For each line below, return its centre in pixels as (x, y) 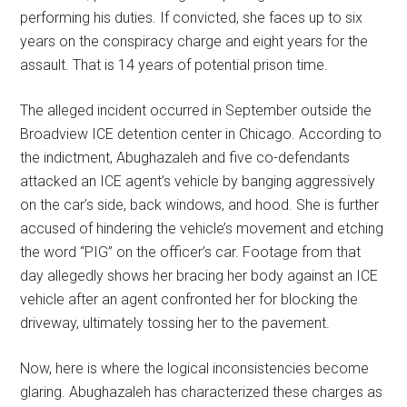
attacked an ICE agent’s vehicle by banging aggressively (198, 181)
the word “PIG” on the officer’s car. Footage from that (191, 252)
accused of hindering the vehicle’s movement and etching (202, 228)
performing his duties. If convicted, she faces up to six (192, 17)
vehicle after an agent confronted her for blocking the (189, 299)
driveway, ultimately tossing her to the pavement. (175, 323)
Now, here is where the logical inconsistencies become (195, 368)
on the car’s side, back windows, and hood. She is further (200, 204)
